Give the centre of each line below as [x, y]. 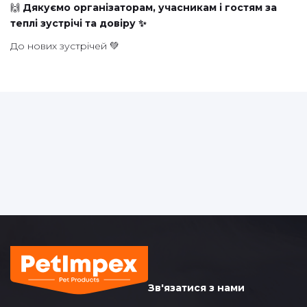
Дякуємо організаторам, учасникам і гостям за [150, 8]
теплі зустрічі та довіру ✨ [78, 24]
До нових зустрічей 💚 [65, 46]
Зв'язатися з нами [196, 288]
